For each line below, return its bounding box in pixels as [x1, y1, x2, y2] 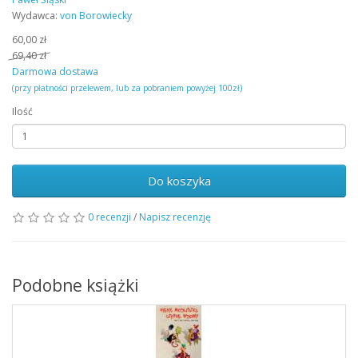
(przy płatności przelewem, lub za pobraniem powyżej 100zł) [12, 82, 242, 93]
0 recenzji [88, 210, 131, 224]
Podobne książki [12, 274, 139, 296]
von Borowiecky [60, 9, 132, 22]
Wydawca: [12, 9, 60, 22]
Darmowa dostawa [12, 65, 98, 78]
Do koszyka [147, 173, 211, 189]
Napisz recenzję [139, 210, 211, 224]
